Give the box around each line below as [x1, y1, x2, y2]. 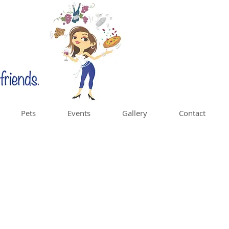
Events [67, 108, 90, 118]
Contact [179, 108, 205, 118]
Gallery [122, 108, 147, 118]
